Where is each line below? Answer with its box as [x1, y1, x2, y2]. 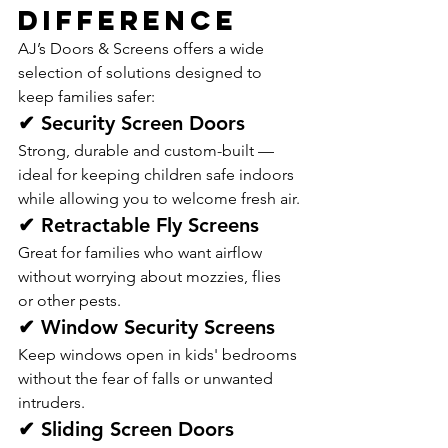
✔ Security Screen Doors [18, 111, 245, 135]
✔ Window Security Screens [18, 315, 275, 339]
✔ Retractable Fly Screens [18, 213, 259, 237]
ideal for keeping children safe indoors [18, 165, 298, 184]
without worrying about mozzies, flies [18, 267, 285, 286]
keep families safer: [18, 87, 155, 106]
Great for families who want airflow [18, 243, 266, 262]
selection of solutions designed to [18, 63, 266, 82]
